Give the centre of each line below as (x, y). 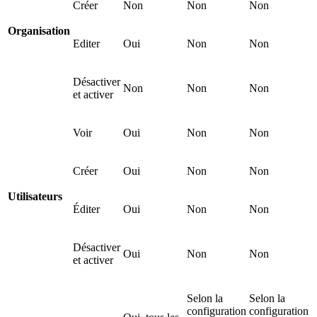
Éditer (86, 209)
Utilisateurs (35, 197)
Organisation (39, 31)
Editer (86, 44)
